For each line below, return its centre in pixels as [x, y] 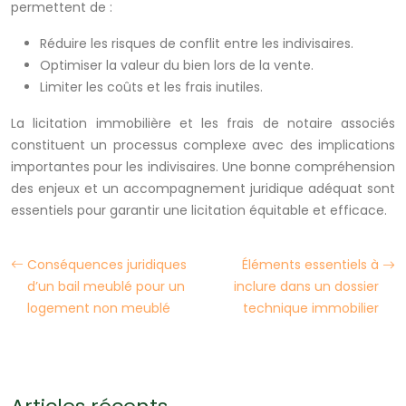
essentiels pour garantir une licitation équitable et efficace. [199, 211]
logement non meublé [99, 309]
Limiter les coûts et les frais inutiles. [151, 87]
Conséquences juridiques [107, 265]
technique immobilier [311, 309]
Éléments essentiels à [310, 265]
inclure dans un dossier [306, 287]
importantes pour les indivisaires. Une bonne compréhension [203, 167]
